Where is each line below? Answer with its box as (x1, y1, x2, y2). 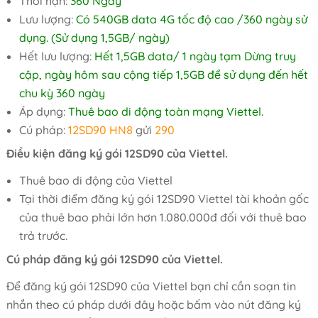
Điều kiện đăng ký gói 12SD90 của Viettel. (6, 146, 228, 160)
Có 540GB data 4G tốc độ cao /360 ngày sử (72, 12, 307, 26)
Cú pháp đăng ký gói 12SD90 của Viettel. (6, 252, 223, 266)
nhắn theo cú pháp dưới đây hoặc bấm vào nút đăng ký (6, 297, 301, 312)
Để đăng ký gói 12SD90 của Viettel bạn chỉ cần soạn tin (6, 279, 296, 293)
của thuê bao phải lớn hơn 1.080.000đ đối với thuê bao (18, 210, 307, 224)
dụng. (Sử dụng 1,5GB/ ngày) (18, 31, 170, 45)
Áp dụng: (18, 104, 68, 119)
